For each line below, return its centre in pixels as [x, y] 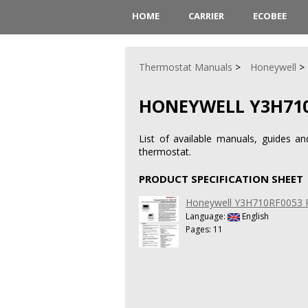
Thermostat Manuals [186, 67]
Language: [207, 216]
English [254, 216]
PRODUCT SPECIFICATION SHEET [221, 178]
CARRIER [206, 16]
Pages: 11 [204, 229]
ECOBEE [269, 16]
